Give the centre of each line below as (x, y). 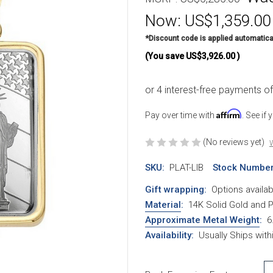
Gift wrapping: (176, 189)
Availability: (169, 235)
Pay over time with (181, 115)
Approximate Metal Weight (202, 220)
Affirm (229, 113)
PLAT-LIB (186, 167)
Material (163, 204)
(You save (165, 56)
